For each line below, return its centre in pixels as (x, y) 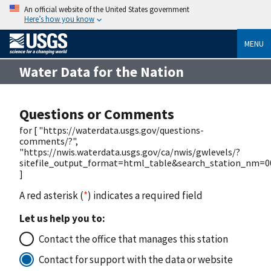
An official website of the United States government (107, 9)
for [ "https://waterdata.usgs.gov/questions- (112, 130)
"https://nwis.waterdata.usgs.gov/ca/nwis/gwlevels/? (130, 152)
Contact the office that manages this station (133, 239)
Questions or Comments (97, 114)
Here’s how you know (59, 19)
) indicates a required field (145, 195)
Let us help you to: (62, 218)
